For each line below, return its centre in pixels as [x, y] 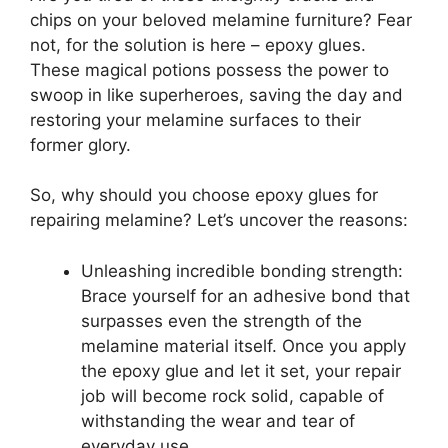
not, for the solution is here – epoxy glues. [198, 44]
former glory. [80, 144]
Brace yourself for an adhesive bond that [245, 295]
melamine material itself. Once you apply [243, 345]
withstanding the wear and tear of [218, 420]
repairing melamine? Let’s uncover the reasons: [219, 220]
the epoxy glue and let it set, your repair [241, 370]
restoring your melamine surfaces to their [195, 119]
